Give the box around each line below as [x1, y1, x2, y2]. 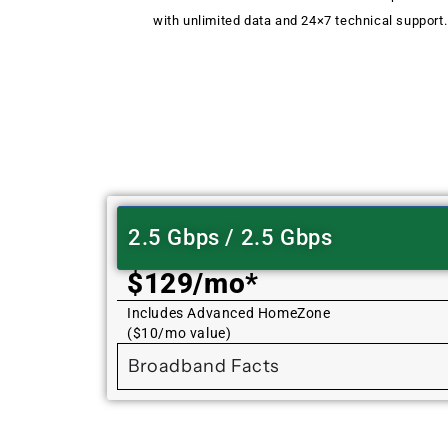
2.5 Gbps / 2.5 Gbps [128, 225, 333, 251]
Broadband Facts [128, 355, 280, 378]
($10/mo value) [127, 325, 232, 342]
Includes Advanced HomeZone [127, 305, 331, 322]
